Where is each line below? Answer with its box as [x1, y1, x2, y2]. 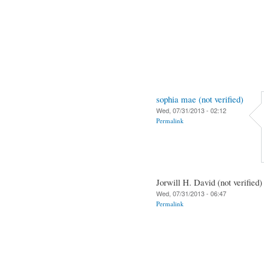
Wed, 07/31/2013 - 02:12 [156, 105, 226, 115]
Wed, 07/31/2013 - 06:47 [156, 188, 226, 198]
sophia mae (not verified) [156, 93, 243, 105]
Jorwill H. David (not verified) [156, 176, 262, 188]
